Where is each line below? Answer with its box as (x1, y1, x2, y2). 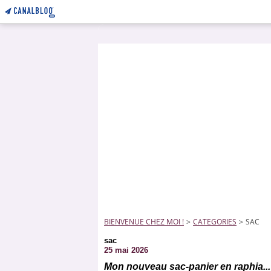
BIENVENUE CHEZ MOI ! (104, 217, 184, 227)
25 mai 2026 (104, 246, 148, 255)
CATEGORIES (193, 217, 237, 227)
